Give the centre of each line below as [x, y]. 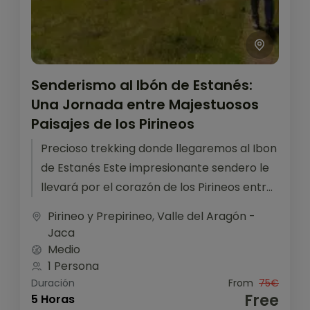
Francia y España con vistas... [119, 206]
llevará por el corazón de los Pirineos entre [157, 187]
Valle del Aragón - [206, 216]
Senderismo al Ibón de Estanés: [142, 85]
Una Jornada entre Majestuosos [145, 104]
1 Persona [73, 266]
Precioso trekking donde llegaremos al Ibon [159, 148]
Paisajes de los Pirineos [113, 124]
